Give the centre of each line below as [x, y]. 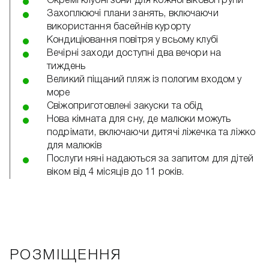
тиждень [66, 67]
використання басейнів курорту [119, 27]
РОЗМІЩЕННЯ [65, 256]
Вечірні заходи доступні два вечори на [134, 53]
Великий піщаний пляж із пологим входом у [144, 80]
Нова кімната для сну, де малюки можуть [139, 119]
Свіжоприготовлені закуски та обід [125, 106]
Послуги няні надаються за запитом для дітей [150, 159]
